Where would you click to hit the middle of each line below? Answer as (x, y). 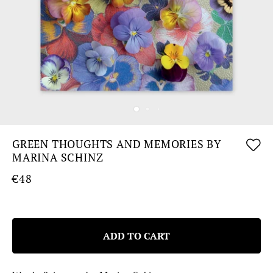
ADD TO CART (136, 236)
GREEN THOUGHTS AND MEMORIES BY (117, 144)
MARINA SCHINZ (58, 157)
